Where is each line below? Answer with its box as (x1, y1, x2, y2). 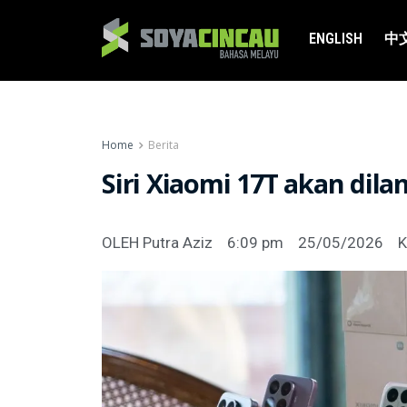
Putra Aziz (139, 233, 213, 253)
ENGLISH (308, 30, 362, 47)
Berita (148, 136, 179, 153)
